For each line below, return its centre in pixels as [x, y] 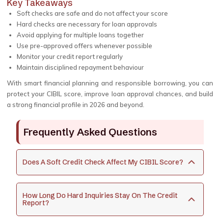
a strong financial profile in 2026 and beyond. [76, 105]
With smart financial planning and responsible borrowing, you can [110, 83]
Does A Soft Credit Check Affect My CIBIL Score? [103, 162]
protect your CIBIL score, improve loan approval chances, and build [110, 94]
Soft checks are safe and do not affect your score [92, 13]
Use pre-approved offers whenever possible [84, 46]
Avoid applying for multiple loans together [80, 35]
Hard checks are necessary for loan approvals [87, 24]
